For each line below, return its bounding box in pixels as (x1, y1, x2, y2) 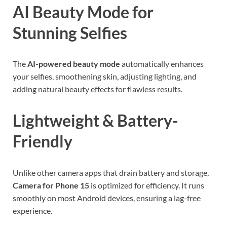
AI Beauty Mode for (13, 2, 154, 22)
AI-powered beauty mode (27, 59, 120, 69)
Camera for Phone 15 (13, 180, 89, 190)
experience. (13, 205, 52, 215)
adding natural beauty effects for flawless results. (13, 84, 182, 94)
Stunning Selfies (13, 22, 127, 43)
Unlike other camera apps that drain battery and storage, (13, 167, 209, 177)
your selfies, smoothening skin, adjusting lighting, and (13, 71, 197, 82)
